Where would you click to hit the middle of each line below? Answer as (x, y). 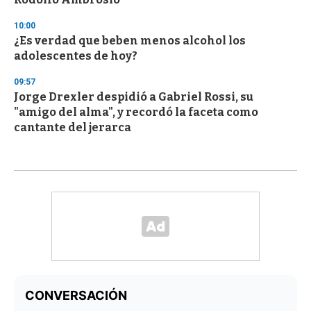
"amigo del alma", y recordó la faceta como (136, 112)
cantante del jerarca (73, 127)
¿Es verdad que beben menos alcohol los (130, 40)
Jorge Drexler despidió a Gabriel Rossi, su (134, 96)
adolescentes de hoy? (76, 56)
